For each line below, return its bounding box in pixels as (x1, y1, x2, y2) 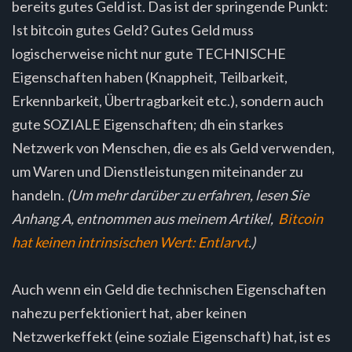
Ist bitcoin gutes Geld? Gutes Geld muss (12, 20, 254, 38)
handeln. (12, 185, 67, 203)
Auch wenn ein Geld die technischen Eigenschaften (12, 280, 326, 298)
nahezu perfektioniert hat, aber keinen (12, 303, 247, 321)
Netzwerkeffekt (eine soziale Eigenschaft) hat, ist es (12, 327, 331, 345)
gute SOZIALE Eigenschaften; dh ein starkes (12, 115, 284, 133)
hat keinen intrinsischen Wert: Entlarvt (12, 233, 248, 251)
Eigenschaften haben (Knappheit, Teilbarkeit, (12, 68, 288, 86)
